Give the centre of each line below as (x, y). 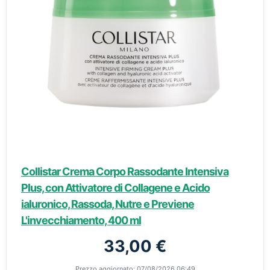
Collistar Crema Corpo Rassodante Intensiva (125, 171)
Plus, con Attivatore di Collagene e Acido (115, 188)
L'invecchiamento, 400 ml (81, 220)
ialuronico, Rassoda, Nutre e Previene (108, 204)
